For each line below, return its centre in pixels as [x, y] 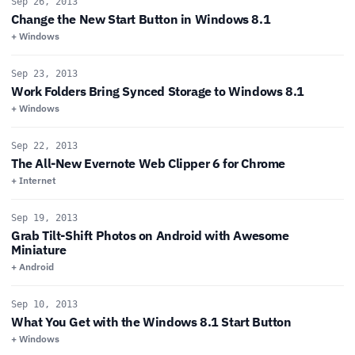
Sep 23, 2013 [44, 74]
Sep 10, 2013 [44, 305]
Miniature [39, 250]
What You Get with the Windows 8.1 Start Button [151, 322]
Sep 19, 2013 [44, 218]
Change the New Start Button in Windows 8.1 [141, 19]
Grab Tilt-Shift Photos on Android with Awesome [150, 236]
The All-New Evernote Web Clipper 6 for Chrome [148, 164]
